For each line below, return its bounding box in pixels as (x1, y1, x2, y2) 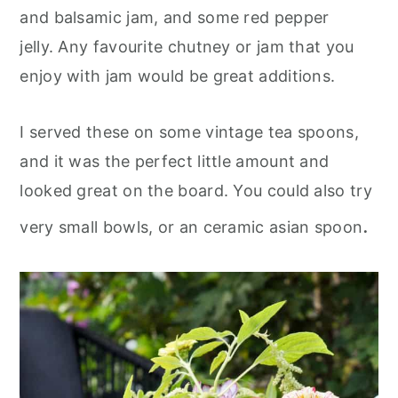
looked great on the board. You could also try (20, 180, 372, 200)
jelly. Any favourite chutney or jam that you (20, 36, 354, 56)
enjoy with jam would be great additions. (20, 66, 340, 85)
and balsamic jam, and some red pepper (20, 7, 330, 27)
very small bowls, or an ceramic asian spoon (20, 217, 363, 236)
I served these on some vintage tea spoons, (20, 122, 359, 141)
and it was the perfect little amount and (20, 151, 330, 171)
